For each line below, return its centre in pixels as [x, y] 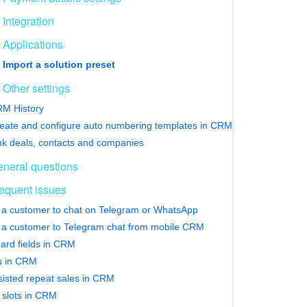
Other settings [36, 88]
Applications [33, 44]
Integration [28, 21]
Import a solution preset [59, 64]
